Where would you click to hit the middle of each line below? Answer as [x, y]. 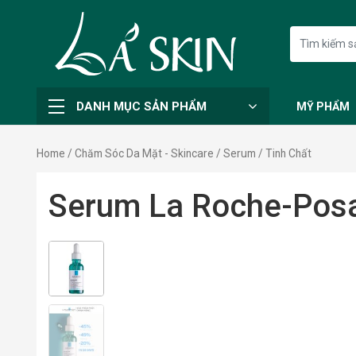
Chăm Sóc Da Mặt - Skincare [144, 153]
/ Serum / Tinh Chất [262, 153]
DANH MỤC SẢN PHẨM [141, 106]
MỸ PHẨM [323, 106]
